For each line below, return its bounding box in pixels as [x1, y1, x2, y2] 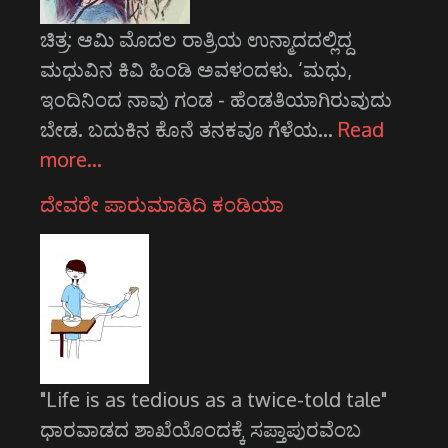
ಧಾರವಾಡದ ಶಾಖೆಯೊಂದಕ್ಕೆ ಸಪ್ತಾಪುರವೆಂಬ [40, 416, 361, 443]
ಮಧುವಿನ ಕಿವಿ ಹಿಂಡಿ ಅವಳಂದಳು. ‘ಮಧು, [40, 56, 352, 83]
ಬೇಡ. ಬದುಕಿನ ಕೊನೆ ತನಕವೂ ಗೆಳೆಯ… [40, 116, 338, 143]
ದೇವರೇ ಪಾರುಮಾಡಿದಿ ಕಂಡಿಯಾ [40, 191, 284, 218]
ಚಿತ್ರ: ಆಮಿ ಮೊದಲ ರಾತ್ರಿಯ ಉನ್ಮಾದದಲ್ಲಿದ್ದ [40, 26, 352, 53]
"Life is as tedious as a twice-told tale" [40, 386, 387, 413]
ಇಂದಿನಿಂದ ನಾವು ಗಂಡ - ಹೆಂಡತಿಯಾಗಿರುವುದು [40, 86, 392, 113]
